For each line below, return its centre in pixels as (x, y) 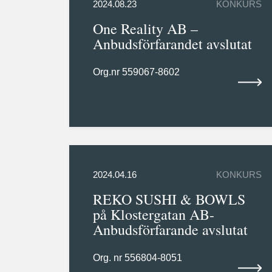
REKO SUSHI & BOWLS (169, 199)
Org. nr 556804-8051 (137, 258)
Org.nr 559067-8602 (136, 72)
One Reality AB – (145, 29)
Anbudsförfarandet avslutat (172, 44)
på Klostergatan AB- (153, 215)
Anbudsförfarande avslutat (170, 230)
